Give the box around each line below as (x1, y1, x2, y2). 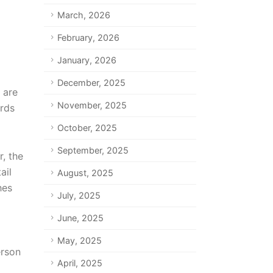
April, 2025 (57, 258, 102, 268)
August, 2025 (57, 168, 113, 178)
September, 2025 (57, 145, 129, 155)
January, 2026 (57, 55, 116, 65)
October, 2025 (57, 122, 117, 133)
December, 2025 (57, 77, 126, 88)
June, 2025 (57, 213, 104, 223)
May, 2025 (57, 235, 102, 246)
